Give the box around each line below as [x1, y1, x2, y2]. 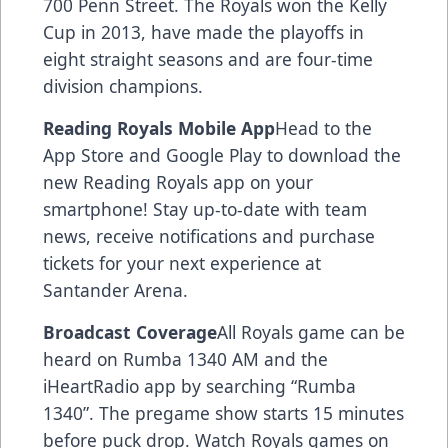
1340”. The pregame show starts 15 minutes [43, 400, 404, 425]
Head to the [275, 115, 372, 140]
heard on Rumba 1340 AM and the [43, 346, 328, 371]
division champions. [43, 73, 203, 98]
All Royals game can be [217, 319, 405, 344]
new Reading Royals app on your [43, 169, 313, 194]
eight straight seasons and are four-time [43, 46, 373, 71]
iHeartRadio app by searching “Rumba [43, 373, 356, 398]
